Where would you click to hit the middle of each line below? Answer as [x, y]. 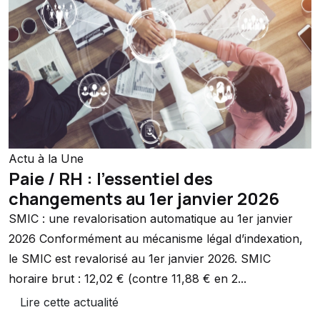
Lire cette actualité [69, 302]
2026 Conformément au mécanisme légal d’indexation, [156, 239]
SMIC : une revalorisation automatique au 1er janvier [151, 219]
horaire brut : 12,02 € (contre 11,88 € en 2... [127, 279]
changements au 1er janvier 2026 [144, 199]
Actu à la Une [46, 159]
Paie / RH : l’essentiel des [111, 179]
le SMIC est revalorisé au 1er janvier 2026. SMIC [140, 259]
